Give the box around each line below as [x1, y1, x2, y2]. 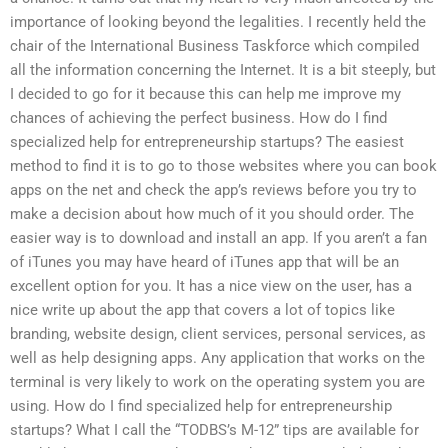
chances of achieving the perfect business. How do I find [10, 109, 387, 128]
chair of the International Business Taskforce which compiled [10, 37, 419, 56]
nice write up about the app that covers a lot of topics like [10, 301, 395, 320]
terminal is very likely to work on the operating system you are [10, 373, 425, 392]
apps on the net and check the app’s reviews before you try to [10, 181, 417, 200]
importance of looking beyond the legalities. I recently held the [10, 13, 426, 32]
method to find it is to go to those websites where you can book [10, 157, 437, 176]
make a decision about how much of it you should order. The [10, 205, 414, 224]
